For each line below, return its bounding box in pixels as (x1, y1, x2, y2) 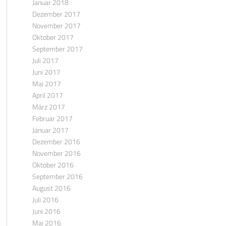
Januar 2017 (32, 125, 69, 135)
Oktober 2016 (32, 159, 74, 170)
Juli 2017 (32, 55, 59, 66)
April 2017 (32, 90, 63, 100)
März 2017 (32, 101, 65, 112)
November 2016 (32, 148, 81, 158)
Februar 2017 (32, 113, 73, 124)
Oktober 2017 (32, 32, 74, 42)
